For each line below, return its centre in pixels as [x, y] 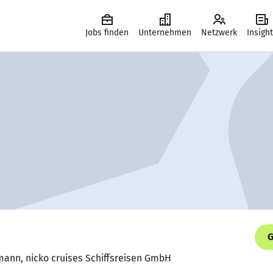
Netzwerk [219, 33]
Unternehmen [165, 33]
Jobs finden [107, 33]
